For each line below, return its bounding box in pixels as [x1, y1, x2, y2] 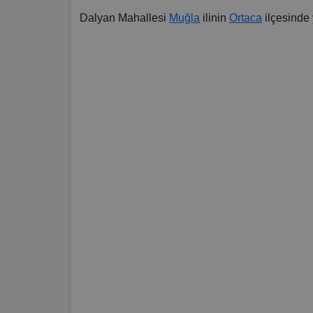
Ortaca [229, 12, 262, 24]
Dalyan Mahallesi [80, 12, 169, 24]
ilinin [200, 12, 229, 24]
